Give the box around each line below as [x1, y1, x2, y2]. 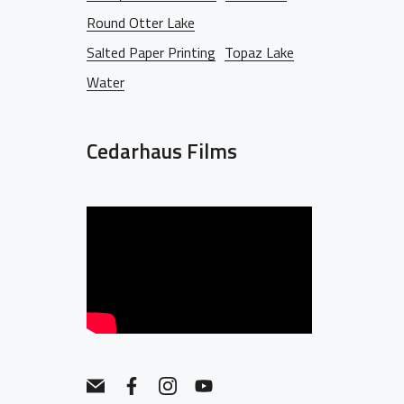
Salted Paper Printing [87, 41, 216, 63]
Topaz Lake [225, 41, 294, 63]
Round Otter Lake [87, 12, 195, 33]
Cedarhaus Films [87, 135, 237, 167]
